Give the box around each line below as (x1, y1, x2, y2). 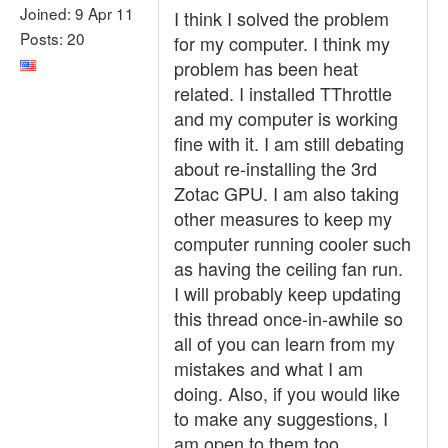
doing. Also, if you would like (174, 380, 400, 406)
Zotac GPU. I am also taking (174, 180, 399, 206)
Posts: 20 (20, 26, 85, 49)
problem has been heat (174, 55, 358, 81)
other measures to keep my (174, 205, 392, 231)
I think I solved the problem (174, 5, 389, 31)
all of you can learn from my (174, 330, 395, 356)
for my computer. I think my (174, 30, 390, 56)
